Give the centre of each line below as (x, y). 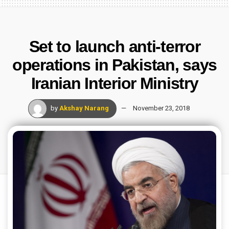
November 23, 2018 (161, 108)
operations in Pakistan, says (114, 65)
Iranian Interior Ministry (114, 83)
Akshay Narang (84, 108)
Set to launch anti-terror (114, 46)
